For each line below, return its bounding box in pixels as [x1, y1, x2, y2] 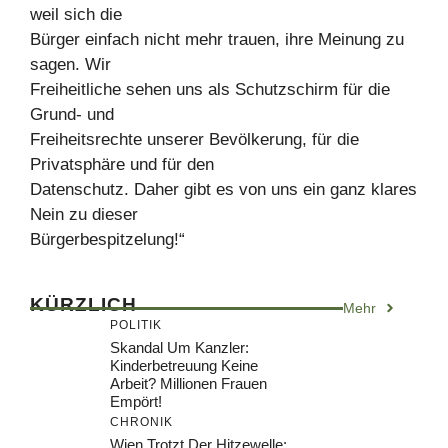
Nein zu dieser [30, 204, 138, 224]
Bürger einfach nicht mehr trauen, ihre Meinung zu [30, 29, 404, 49]
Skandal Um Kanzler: [110, 338, 249, 356]
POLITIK [110, 317, 162, 332]
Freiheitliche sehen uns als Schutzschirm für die [30, 79, 390, 99]
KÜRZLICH [30, 293, 137, 315]
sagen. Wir [30, 54, 111, 74]
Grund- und [30, 104, 114, 124]
